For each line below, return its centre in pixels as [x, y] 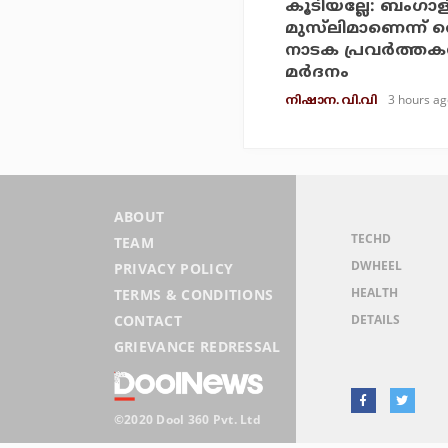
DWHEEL [376, 265]
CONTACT [147, 320]
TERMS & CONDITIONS [193, 294]
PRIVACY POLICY [173, 268]
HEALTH [374, 292]
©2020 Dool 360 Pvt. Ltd [187, 419]
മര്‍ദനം [317, 72]
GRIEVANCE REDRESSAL [197, 346]
